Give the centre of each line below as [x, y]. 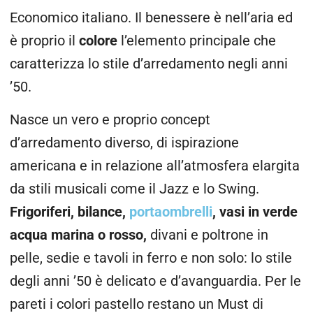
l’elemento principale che [197, 41]
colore [98, 41]
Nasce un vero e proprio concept [110, 120]
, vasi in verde [255, 212]
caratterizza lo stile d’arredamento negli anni [149, 64]
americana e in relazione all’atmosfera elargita [155, 166]
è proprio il [44, 41]
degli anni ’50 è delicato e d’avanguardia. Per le [155, 282]
